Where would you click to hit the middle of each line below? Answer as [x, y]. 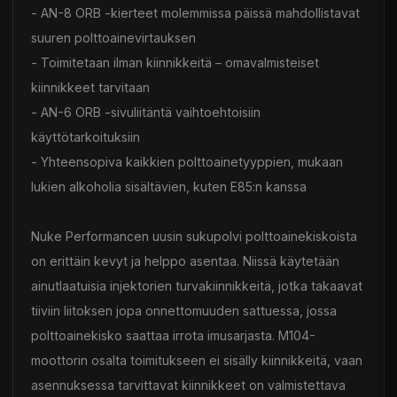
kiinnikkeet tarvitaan [90, 87]
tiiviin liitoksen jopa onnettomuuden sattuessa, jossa [184, 310]
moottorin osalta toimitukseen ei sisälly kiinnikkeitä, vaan [197, 360]
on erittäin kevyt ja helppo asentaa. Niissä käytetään [185, 261]
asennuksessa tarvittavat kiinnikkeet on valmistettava [188, 385]
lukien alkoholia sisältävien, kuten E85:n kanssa [169, 186]
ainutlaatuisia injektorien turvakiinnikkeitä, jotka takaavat [197, 285]
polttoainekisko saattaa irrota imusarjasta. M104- [173, 335]
